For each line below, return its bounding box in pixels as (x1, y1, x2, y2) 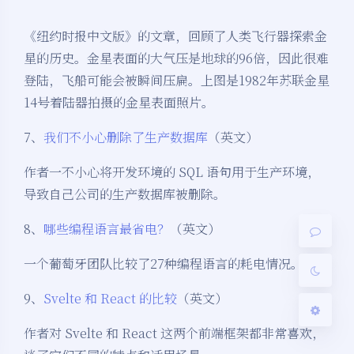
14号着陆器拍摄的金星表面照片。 (24, 93, 214, 112)
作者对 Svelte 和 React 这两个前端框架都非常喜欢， (24, 324, 325, 343)
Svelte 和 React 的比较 (43, 289, 177, 308)
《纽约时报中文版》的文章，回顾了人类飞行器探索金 (24, 27, 327, 46)
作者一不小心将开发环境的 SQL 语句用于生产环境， (24, 163, 320, 182)
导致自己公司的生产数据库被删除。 (24, 185, 226, 204)
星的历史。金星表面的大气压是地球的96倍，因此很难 (24, 49, 329, 68)
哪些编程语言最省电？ (43, 220, 170, 239)
